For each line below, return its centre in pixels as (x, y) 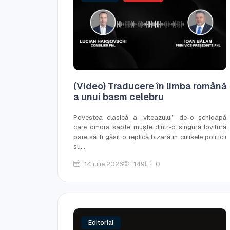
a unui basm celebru (119, 97)
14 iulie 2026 (103, 164)
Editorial (101, 223)
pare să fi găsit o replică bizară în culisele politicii (150, 137)
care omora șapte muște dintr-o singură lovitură (150, 127)
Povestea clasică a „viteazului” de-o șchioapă (150, 117)
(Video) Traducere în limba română (150, 86)
